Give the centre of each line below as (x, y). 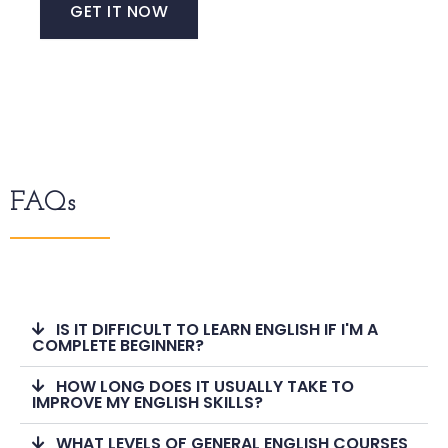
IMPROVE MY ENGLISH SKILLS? (147, 402)
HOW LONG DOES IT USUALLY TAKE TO (204, 386)
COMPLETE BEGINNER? (118, 345)
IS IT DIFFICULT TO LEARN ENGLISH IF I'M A (216, 329)
